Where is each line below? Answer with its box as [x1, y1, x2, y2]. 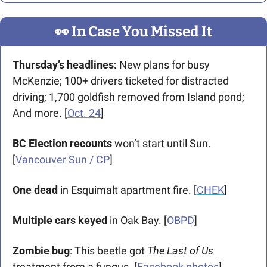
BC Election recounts [13, 136, 112, 150]
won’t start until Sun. [112, 136, 211, 150]
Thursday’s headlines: [13, 58, 117, 71]
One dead [13, 183, 58, 196]
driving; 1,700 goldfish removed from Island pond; [13, 90, 244, 103]
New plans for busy [117, 58, 210, 71]
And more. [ [13, 106, 67, 119]
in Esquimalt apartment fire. [58, 183, 194, 196]
